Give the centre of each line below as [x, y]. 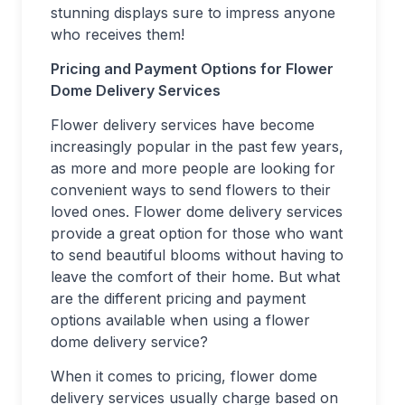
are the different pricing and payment [178, 299]
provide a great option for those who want [197, 234]
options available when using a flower [180, 320]
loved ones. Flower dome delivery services [197, 212]
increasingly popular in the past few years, [197, 147]
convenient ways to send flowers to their [191, 190]
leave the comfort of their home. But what [195, 277]
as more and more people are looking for [193, 169]
